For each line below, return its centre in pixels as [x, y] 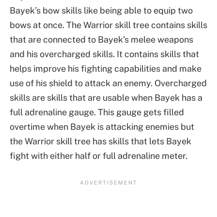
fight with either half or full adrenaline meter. [99, 156]
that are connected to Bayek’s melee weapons [101, 40]
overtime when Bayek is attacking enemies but [102, 127]
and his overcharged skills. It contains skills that [104, 54]
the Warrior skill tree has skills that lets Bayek [101, 141]
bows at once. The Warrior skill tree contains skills [108, 25]
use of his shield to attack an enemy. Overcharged [108, 83]
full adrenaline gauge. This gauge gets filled [97, 112]
